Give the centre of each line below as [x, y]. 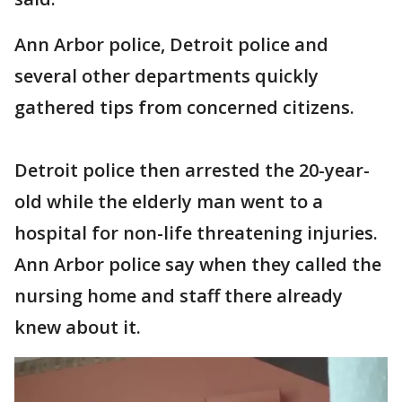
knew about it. [80, 327]
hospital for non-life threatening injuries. [196, 233]
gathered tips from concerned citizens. [184, 107]
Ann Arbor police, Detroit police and [171, 44]
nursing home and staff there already [179, 296]
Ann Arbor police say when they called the [198, 264]
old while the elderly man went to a [169, 201]
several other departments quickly [166, 76]
